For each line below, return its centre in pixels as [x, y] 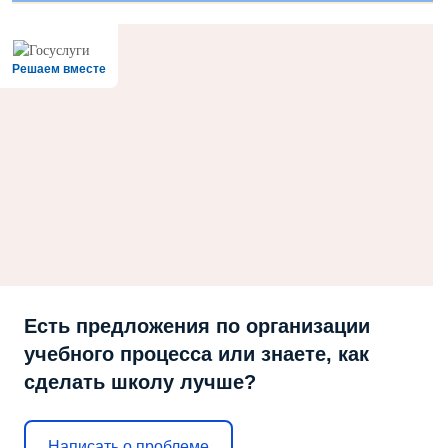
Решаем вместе [59, 69]
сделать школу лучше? [140, 382]
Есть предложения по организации [197, 326]
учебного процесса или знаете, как [196, 354]
